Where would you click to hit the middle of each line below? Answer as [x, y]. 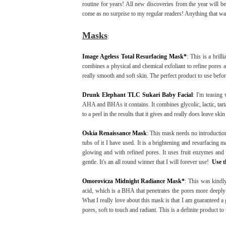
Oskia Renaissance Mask [115, 133]
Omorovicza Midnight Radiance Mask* [134, 181]
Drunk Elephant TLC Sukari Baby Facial [137, 95]
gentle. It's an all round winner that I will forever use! [146, 162]
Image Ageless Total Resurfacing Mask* [135, 56]
